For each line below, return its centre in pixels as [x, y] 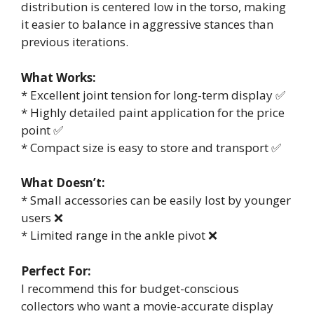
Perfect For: [56, 271]
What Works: [59, 77]
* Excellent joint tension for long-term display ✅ [153, 95]
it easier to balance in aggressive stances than [147, 24]
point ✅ [42, 130]
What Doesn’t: [63, 183]
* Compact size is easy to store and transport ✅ [151, 147]
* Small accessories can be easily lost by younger [156, 200]
